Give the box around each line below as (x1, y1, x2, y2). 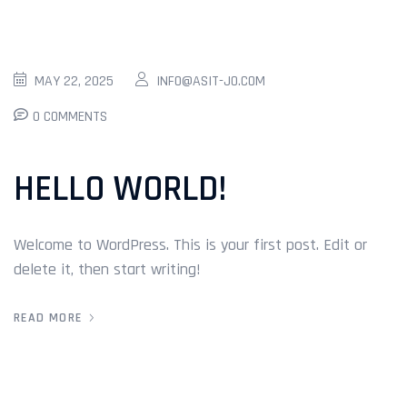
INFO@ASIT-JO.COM (156, 71, 265, 91)
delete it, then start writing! (14, 258, 201, 280)
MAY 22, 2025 (35, 71, 114, 91)
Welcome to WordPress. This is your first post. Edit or (14, 233, 367, 255)
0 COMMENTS (33, 106, 107, 126)
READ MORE (14, 309, 83, 326)
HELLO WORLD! (14, 165, 227, 213)
